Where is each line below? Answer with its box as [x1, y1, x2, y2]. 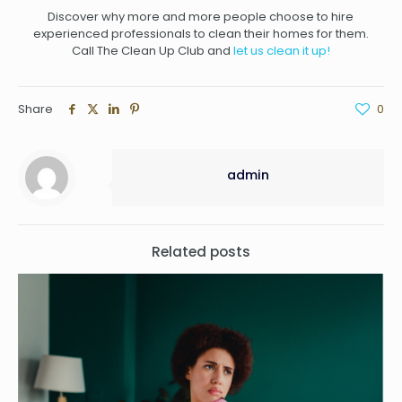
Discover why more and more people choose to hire [48, 8, 354, 26]
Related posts [152, 242, 250, 262]
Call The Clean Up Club [71, 42, 205, 60]
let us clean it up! [232, 42, 330, 60]
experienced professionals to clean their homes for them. [32, 25, 369, 43]
